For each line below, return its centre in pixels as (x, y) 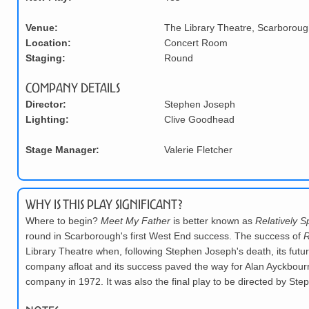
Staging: (46, 58)
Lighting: (47, 119)
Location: (48, 42)
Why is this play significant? (104, 204)
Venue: (42, 27)
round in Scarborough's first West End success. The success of (165, 236)
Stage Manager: (62, 149)
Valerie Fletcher (198, 149)
